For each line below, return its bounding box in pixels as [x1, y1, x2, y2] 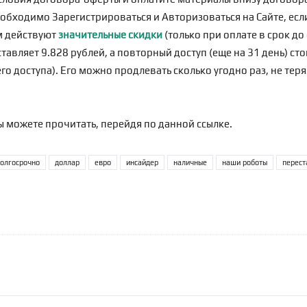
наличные [173, 158, 207, 167]
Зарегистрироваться [52, 11, 151, 23]
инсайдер [126, 158, 158, 167]
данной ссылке [158, 118, 230, 130]
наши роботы [222, 158, 267, 167]
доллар [55, 158, 79, 167]
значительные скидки [58, 29, 162, 40]
